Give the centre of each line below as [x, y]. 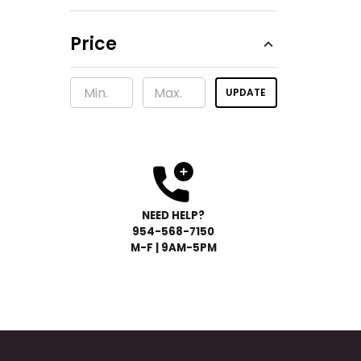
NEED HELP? [174, 216]
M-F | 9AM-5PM [173, 248]
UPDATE [246, 92]
